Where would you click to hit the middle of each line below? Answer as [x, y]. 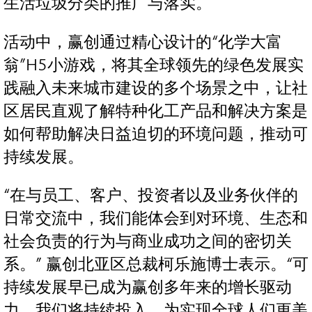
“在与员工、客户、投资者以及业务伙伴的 [151, 196]
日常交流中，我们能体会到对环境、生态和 [156, 219]
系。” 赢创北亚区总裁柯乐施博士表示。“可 [156, 265]
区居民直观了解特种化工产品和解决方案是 [156, 111]
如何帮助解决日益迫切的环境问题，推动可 [156, 134]
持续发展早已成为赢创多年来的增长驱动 [148, 288]
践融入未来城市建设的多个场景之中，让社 [156, 88]
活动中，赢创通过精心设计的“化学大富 [143, 42]
